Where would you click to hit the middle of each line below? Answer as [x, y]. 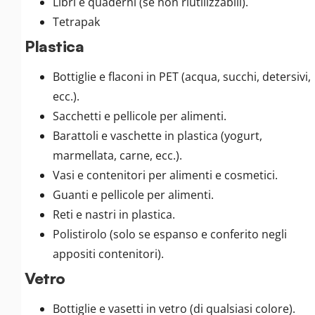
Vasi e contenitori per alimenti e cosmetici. [165, 175]
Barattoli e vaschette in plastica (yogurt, [157, 136]
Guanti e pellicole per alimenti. [133, 195]
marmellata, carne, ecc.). [117, 156]
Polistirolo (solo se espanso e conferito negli [170, 234]
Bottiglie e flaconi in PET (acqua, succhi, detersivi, [182, 77]
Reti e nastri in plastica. [114, 215]
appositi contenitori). [108, 254]
